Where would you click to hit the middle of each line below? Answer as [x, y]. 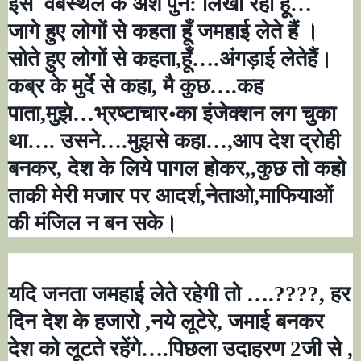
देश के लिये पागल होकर [156, 169]
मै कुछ [186, 87]
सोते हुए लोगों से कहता [92, 59]
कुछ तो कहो [301, 169]
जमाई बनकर [276, 322]
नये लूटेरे [184, 322]
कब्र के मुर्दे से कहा [80, 87]
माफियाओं [296, 196]
